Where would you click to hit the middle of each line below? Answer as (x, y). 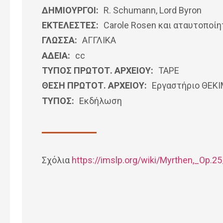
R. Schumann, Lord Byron (153, 10)
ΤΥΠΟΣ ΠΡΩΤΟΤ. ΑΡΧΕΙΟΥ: (98, 70)
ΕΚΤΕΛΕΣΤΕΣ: (70, 25)
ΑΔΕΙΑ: (56, 55)
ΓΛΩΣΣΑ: (59, 40)
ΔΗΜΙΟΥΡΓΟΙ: (70, 10)
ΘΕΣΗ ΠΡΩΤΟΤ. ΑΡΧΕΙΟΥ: (94, 86)
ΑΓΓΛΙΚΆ (99, 40)
